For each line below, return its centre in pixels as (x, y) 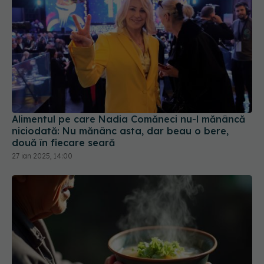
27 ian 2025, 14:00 (42, 156)
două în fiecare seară (63, 143)
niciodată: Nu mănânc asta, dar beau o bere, (120, 131)
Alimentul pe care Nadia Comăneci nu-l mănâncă (128, 119)
